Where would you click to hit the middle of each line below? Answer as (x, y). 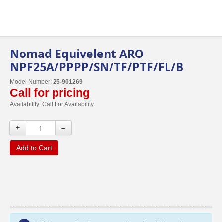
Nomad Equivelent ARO (77, 54)
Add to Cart (34, 148)
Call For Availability (68, 104)
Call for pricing (50, 93)
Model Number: (31, 82)
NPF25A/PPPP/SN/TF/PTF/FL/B (97, 67)
